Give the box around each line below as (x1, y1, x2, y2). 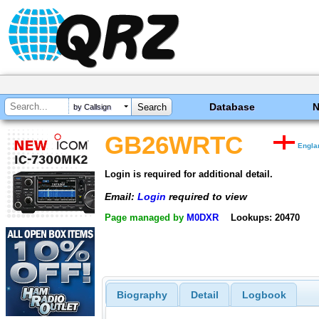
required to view (166, 190, 247, 202)
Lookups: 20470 (230, 212, 300, 224)
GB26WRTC (105, 132, 243, 159)
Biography (116, 289, 167, 301)
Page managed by (105, 212, 187, 224)
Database (209, 101, 256, 113)
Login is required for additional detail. (105, 168, 273, 179)
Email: (105, 190, 137, 202)
